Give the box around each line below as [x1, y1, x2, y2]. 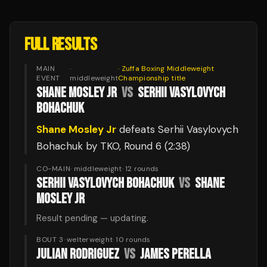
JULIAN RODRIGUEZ [36, 246, 119, 263]
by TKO [83, 139, 119, 153]
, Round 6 [119, 139, 162, 153]
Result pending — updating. [36, 212, 148, 224]
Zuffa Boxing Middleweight [121, 64, 215, 73]
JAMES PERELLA [140, 246, 211, 263]
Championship [118, 73, 170, 83]
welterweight [67, 235, 113, 244]
